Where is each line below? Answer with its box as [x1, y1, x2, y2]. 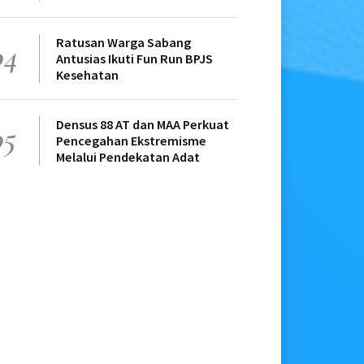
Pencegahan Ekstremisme [56, 132, 206, 149]
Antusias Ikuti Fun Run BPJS [56, 50, 213, 67]
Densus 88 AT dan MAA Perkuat [56, 116, 229, 133]
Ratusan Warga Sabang [56, 34, 191, 51]
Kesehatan [56, 67, 119, 84]
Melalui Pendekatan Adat [56, 149, 200, 166]
